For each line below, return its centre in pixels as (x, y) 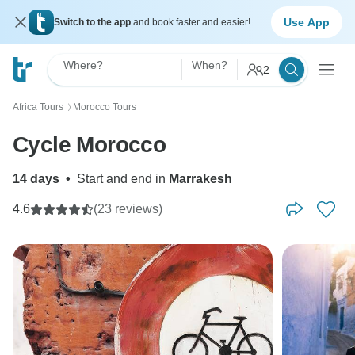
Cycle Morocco (90, 145)
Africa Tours (38, 107)
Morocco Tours (105, 107)
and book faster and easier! (192, 22)
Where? (83, 65)
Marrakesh (200, 179)
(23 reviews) (128, 209)
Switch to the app (94, 22)
